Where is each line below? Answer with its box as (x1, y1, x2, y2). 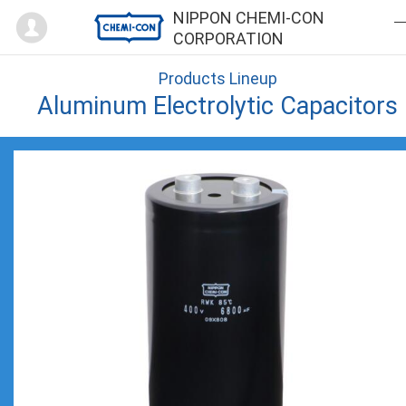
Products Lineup (158, 69, 277, 88)
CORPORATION (173, 29, 284, 48)
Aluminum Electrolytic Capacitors (37, 92, 398, 121)
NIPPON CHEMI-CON (173, 8, 324, 27)
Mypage (63, 5, 121, 24)
